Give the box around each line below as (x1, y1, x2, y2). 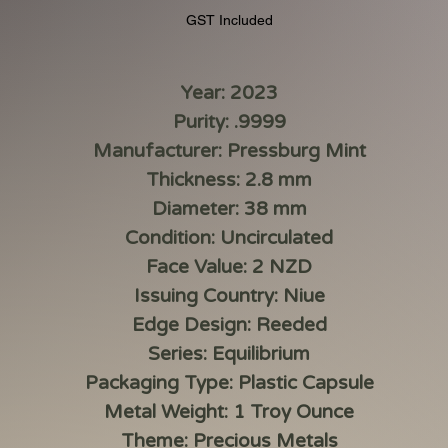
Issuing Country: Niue (133, 284, 325, 307)
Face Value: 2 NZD (146, 255, 312, 278)
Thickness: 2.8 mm (146, 168, 312, 191)
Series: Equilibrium (148, 342, 310, 365)
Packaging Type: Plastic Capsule (84, 371, 374, 394)
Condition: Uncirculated (125, 226, 333, 249)
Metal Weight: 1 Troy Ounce (104, 400, 354, 423)
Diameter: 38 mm (151, 197, 307, 220)
